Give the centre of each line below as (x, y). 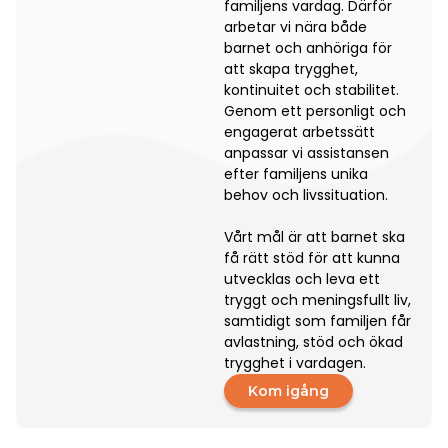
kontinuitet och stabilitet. (311, 90)
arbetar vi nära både (295, 27)
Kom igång (288, 391)
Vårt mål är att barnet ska (314, 237)
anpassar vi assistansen (306, 153)
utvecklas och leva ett (302, 279)
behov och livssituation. (306, 195)
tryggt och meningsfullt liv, (317, 300)
